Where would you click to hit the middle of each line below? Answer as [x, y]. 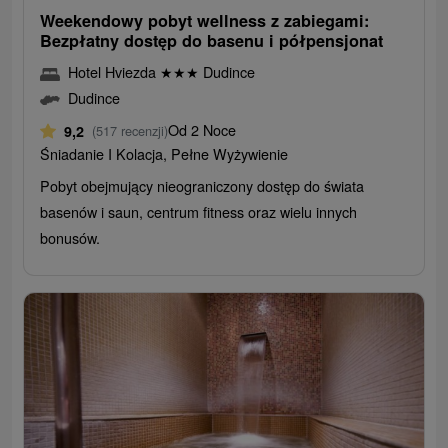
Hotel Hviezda [114, 72]
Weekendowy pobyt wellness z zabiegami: [205, 21]
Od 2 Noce [202, 130]
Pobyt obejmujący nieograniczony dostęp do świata [202, 186]
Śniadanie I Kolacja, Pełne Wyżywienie [164, 154]
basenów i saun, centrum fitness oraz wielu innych [199, 212]
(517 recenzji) [130, 131]
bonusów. [70, 238]
